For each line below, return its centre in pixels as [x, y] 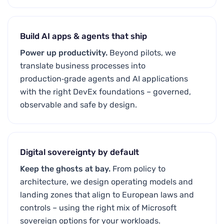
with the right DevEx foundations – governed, [105, 92]
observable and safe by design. [78, 105]
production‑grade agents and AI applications [104, 79]
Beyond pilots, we [143, 53]
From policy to [139, 169]
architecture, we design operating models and [106, 182]
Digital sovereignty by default [79, 152]
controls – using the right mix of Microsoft [98, 208]
